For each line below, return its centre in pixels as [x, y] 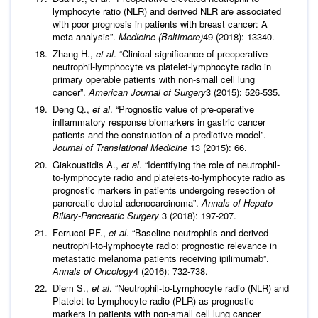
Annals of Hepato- [238, 202]
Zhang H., [74, 53]
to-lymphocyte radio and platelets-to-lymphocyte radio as [169, 177]
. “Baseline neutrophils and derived [197, 232]
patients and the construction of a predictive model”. [159, 134]
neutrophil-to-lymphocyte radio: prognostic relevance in [165, 245]
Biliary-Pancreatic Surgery [107, 215]
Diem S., [72, 287]
